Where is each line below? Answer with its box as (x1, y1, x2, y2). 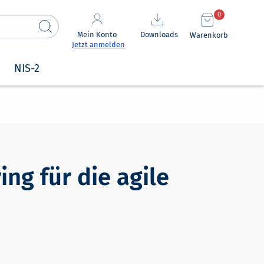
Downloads (140, 30, 178, 39)
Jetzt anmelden (72, 39, 126, 49)
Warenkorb (190, 30, 229, 39)
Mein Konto (77, 29, 117, 39)
